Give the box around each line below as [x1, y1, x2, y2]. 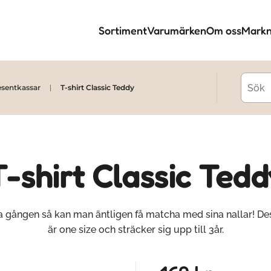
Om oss [206, 24, 241, 37]
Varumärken [147, 24, 206, 37]
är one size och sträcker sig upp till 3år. [47, 224, 224, 235]
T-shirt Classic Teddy [60, 83, 134, 92]
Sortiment [99, 24, 147, 37]
